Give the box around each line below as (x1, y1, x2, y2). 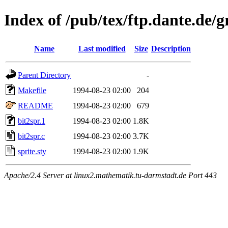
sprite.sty (18, 147, 46, 156)
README (18, 101, 53, 110)
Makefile (18, 85, 46, 95)
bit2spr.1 (18, 116, 45, 125)
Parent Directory (18, 70, 71, 79)
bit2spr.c (18, 131, 45, 140)
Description (151, 44, 191, 53)
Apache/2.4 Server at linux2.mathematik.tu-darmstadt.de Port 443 (4, 170, 217, 180)
